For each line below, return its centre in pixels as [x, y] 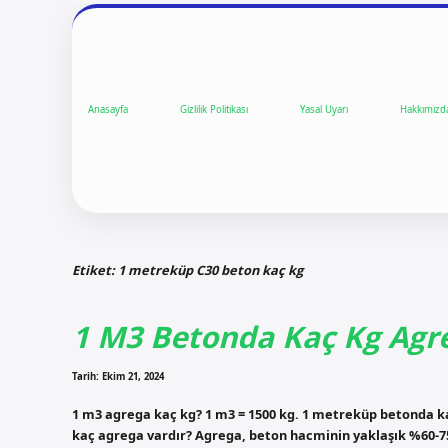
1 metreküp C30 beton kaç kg [210, 269]
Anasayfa [108, 110]
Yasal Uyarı [324, 110]
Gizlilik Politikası [214, 110]
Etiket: [95, 269]
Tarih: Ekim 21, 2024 [118, 377]
